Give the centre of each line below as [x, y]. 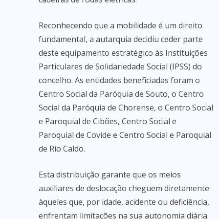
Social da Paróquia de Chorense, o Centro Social [126, 108]
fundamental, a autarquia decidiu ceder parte [121, 39]
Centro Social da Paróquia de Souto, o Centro [121, 94]
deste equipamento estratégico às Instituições [123, 53]
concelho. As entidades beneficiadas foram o [119, 80]
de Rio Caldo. [62, 149]
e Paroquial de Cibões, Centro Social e [108, 121]
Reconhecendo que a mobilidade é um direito [120, 25]
